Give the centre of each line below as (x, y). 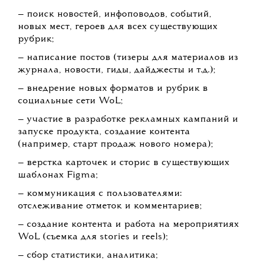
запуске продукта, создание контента (104, 132)
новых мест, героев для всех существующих (118, 27)
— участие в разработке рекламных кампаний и (128, 120)
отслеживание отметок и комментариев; (110, 206)
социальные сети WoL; (70, 101)
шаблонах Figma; (58, 175)
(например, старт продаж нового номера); (115, 145)
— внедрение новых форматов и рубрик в (113, 89)
